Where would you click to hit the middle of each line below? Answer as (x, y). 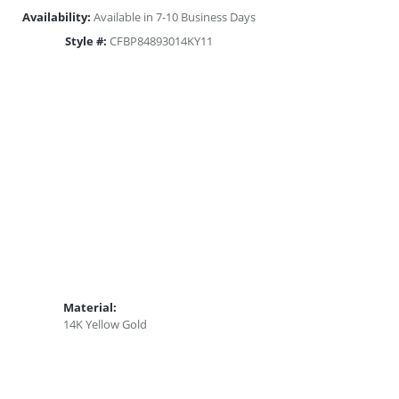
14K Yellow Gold (105, 325)
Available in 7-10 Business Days (175, 16)
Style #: (86, 41)
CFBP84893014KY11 (161, 41)
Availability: (57, 16)
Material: (90, 308)
